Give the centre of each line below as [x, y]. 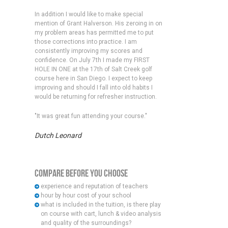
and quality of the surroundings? [86, 223]
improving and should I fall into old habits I [93, 87]
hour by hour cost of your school [86, 195]
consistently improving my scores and [88, 51]
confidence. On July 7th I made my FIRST [92, 60]
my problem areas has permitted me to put [94, 32]
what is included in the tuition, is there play [101, 204]
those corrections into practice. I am [85, 41]
